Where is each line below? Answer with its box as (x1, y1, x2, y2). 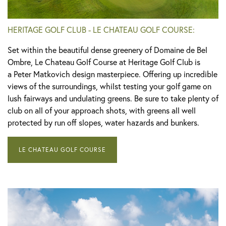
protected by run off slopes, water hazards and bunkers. (8, 117, 199, 128)
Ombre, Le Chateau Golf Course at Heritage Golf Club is (8, 56, 200, 68)
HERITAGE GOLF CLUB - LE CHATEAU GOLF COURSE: (8, 24, 195, 35)
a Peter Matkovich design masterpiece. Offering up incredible (8, 69, 217, 80)
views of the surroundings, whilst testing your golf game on (8, 81, 211, 92)
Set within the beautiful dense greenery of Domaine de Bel (8, 44, 207, 55)
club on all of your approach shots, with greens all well (8, 105, 196, 116)
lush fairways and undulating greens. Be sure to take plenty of (8, 93, 218, 104)
